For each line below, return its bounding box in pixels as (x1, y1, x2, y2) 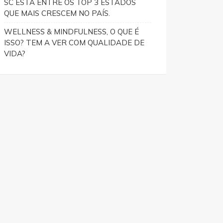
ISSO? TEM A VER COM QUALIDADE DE (4, 38, 144, 47)
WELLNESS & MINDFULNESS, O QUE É (4, 27, 139, 36)
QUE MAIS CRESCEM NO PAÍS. (4, 8, 110, 18)
